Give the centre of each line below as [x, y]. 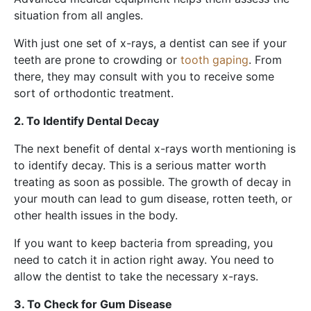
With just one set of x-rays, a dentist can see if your [150, 43]
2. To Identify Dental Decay [86, 120]
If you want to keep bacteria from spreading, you [143, 243]
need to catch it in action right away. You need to [144, 259]
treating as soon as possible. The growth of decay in [152, 182]
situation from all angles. [78, 15]
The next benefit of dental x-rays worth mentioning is [155, 148]
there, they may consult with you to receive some [144, 76]
